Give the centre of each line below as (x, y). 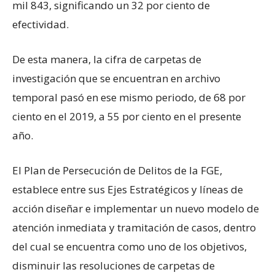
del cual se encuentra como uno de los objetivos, (130, 246)
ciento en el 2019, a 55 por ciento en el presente (127, 116)
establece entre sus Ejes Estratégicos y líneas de (128, 189)
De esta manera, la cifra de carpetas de (107, 59)
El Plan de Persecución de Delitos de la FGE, (117, 170)
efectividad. (41, 24)
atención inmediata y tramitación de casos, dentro (134, 227)
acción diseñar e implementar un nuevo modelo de (136, 208)
